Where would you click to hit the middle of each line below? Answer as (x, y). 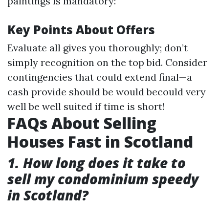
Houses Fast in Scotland (100, 142)
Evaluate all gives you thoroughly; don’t (98, 48)
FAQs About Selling (82, 123)
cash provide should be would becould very (107, 92)
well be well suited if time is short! (86, 107)
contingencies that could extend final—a (100, 77)
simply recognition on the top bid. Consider (107, 63)
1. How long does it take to (97, 163)
